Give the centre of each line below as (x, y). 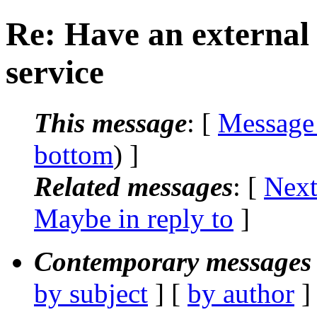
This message (110, 122)
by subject (91, 293)
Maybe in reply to (134, 218)
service (55, 73)
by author (241, 293)
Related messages (133, 186)
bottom (74, 154)
